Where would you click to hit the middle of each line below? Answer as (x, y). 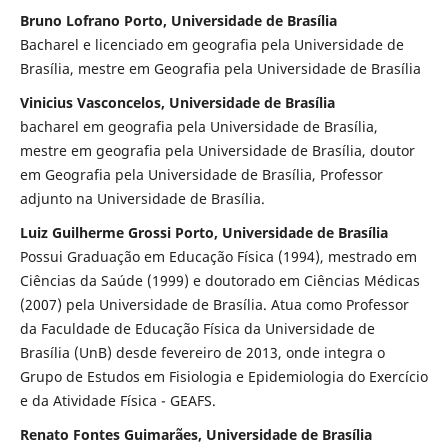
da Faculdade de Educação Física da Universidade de (197, 328)
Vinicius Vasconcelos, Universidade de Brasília (177, 102)
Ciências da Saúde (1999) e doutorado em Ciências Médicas (219, 280)
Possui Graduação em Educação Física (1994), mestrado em (218, 256)
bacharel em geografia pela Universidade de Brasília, (198, 126)
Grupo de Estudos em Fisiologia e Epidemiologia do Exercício (223, 376)
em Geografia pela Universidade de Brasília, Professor (201, 174)
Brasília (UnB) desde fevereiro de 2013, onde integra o (202, 352)
